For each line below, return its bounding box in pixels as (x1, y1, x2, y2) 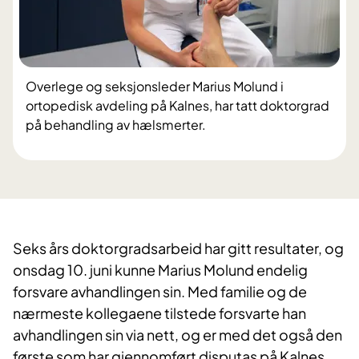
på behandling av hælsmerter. (26, 116, 206, 134)
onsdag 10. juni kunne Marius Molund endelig (13, 260, 308, 280)
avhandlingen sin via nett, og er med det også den (13, 325, 342, 345)
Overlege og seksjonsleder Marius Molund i (26, 78, 284, 95)
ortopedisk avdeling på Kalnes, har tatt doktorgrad (26, 97, 329, 115)
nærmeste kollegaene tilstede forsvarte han (13, 304, 306, 323)
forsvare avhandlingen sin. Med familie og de (13, 282, 307, 301)
